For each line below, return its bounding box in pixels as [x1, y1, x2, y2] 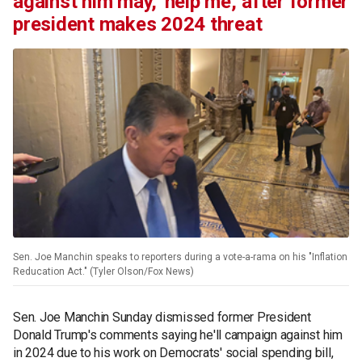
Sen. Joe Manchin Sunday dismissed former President [13, 309, 311, 325]
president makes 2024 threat [13, 12, 263, 36]
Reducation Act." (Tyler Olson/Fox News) [13, 265, 194, 277]
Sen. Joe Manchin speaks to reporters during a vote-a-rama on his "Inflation [13, 250, 347, 263]
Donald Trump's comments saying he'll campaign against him [13, 326, 343, 343]
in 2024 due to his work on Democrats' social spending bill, [13, 344, 334, 360]
